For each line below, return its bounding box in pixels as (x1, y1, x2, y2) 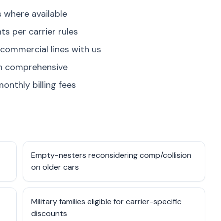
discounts (31, 208, 67, 219)
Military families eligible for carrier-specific (31, 196, 182, 207)
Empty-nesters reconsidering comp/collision (31, 150, 191, 160)
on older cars (31, 162, 79, 172)
